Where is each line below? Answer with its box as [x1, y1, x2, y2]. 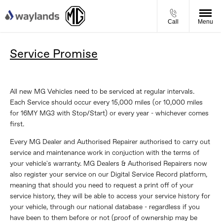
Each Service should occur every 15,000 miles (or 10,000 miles [10, 99, 203, 106]
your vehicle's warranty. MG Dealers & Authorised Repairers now [10, 160, 207, 167]
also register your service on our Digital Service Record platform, [10, 171, 207, 178]
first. [10, 120, 24, 128]
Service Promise [10, 48, 98, 60]
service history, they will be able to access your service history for [10, 192, 210, 200]
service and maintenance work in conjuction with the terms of [10, 149, 199, 156]
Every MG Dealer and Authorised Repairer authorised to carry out [10, 138, 210, 146]
